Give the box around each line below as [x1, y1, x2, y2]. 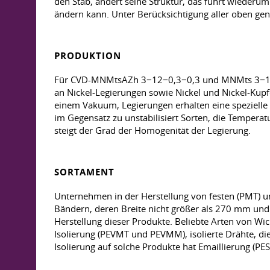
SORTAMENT [54, 166, 115, 178]
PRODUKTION [54, 49, 121, 62]
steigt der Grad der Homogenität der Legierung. [54, 124, 251, 136]
